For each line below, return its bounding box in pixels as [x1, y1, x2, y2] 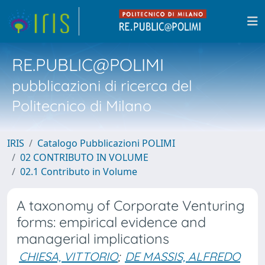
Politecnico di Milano [12, 96, 151, 115]
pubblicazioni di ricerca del [12, 76, 192, 95]
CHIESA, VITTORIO [19, 249, 118, 264]
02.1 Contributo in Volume [20, 165, 137, 178]
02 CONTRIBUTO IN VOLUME [20, 151, 148, 164]
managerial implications [17, 230, 169, 247]
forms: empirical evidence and [17, 214, 206, 231]
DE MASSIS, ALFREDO [125, 249, 240, 264]
